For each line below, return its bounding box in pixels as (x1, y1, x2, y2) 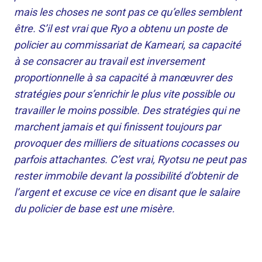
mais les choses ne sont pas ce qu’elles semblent (14, 6, 242, 18)
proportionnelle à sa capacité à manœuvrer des (14, 71, 232, 84)
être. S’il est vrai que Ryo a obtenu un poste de (14, 22, 227, 35)
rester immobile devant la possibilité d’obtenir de (14, 170, 238, 182)
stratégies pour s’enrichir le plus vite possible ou (14, 88, 235, 100)
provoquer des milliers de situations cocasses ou (14, 137, 239, 149)
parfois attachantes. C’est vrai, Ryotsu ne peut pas (14, 153, 246, 166)
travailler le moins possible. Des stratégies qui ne (14, 104, 240, 116)
